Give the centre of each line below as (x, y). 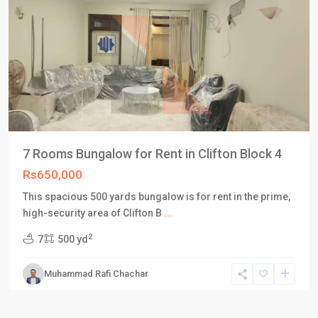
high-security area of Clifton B (93, 213)
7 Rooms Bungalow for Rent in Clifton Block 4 (152, 154)
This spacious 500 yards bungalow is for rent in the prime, (157, 197)
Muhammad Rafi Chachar (96, 274)
